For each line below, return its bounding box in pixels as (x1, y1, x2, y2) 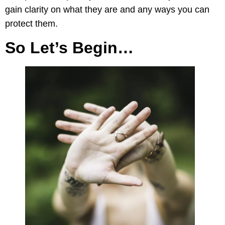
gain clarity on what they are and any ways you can (5, 5, 209, 15)
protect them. (5, 19, 58, 29)
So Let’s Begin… (5, 38, 134, 57)
